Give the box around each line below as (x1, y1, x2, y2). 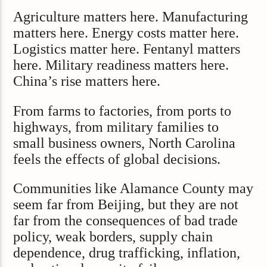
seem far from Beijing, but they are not (13, 196, 239, 212)
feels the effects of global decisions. (13, 151, 221, 167)
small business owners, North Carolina (13, 135, 236, 151)
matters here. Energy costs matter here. (13, 25, 240, 41)
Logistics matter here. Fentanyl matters (13, 41, 241, 57)
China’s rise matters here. (13, 73, 161, 89)
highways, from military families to (13, 119, 219, 135)
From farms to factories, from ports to (13, 103, 232, 119)
